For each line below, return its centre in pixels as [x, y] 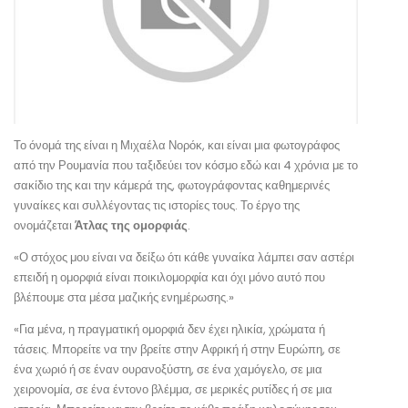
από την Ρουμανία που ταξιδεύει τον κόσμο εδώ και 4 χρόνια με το [186, 165]
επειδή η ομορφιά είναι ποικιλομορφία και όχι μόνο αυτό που [169, 277]
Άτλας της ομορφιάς [131, 225]
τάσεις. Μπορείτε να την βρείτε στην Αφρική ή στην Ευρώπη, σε [177, 349]
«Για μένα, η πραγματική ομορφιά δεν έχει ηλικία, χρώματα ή [169, 329]
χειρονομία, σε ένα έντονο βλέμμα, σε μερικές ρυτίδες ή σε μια [173, 389]
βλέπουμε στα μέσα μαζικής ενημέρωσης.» [124, 297]
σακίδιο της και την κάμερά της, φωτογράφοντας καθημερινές [172, 185]
